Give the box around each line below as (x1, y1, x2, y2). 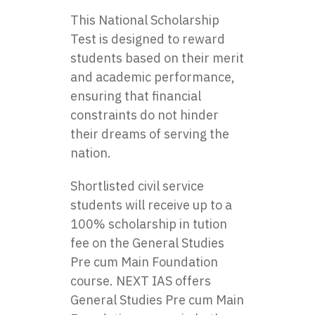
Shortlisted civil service (70, 178, 204, 194)
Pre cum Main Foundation (70, 254, 218, 270)
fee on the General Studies (70, 235, 224, 251)
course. (70, 273, 116, 289)
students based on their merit (70, 50, 244, 66)
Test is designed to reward (70, 31, 225, 47)
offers (172, 273, 211, 289)
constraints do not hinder (70, 107, 219, 123)
